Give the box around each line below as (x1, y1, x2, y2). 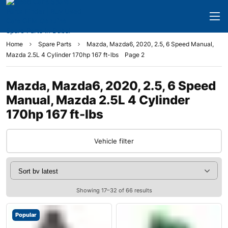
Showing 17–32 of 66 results (76, 187, 152, 194)
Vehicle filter (94, 137, 134, 145)
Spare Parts (38, 40, 71, 48)
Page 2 (125, 51, 145, 59)
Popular (15, 211, 37, 218)
